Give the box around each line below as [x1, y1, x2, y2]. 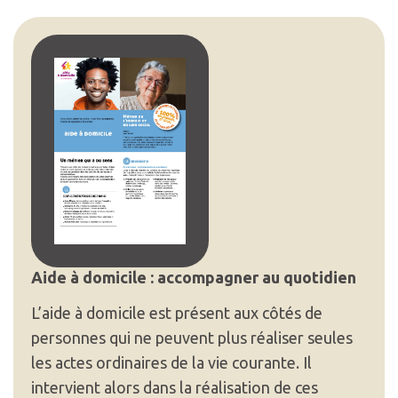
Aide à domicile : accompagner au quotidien [31, 267, 356, 286]
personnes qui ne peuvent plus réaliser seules [31, 328, 353, 346]
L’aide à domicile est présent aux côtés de [31, 303, 322, 322]
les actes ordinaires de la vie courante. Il [31, 353, 312, 371]
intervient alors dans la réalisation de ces [31, 378, 318, 396]
